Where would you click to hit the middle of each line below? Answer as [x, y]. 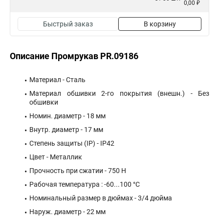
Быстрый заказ [68, 24]
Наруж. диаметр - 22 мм [67, 212]
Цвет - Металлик [56, 157]
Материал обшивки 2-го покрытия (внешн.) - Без [119, 93]
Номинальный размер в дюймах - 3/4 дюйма [101, 198]
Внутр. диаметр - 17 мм [66, 130]
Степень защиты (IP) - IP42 [72, 143]
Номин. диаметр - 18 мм [67, 116]
